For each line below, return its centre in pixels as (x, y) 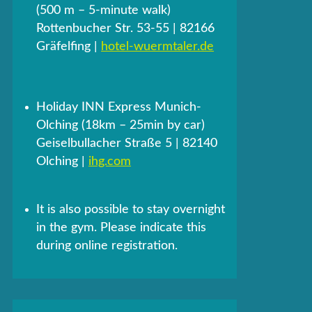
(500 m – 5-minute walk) (104, 11)
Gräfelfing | (69, 47)
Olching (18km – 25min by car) (121, 126)
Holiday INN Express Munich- (119, 108)
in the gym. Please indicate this (122, 228)
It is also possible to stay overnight (131, 210)
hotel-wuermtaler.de (158, 47)
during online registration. (107, 246)
